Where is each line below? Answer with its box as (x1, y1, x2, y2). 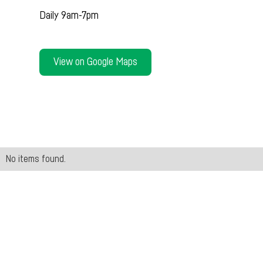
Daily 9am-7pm (39, 10, 99, 21)
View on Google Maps (53, 56, 138, 68)
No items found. (6, 154, 66, 164)
